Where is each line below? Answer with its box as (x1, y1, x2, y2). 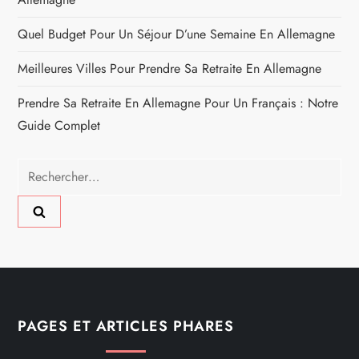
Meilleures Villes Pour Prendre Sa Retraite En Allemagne (18, 58, 322, 78)
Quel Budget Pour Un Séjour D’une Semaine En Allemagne (18, 24, 336, 43)
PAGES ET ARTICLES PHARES (18, 315, 235, 337)
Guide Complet (18, 115, 101, 135)
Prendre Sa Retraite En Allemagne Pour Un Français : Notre (18, 93, 339, 112)
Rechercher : (17, 159, 86, 178)
